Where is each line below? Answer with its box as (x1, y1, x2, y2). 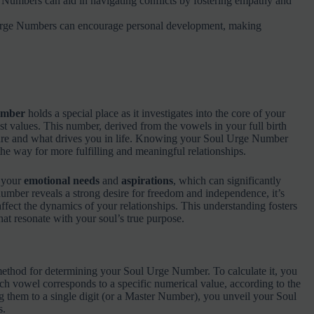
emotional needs (23, 175, 100, 187)
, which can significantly (172, 175, 281, 187)
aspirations (121, 175, 173, 187)
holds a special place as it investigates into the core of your (25, 107, 285, 120)
